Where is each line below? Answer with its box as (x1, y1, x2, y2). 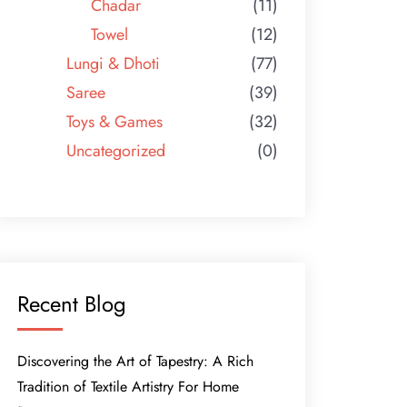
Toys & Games (66, 109, 164, 134)
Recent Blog (17, 287, 127, 320)
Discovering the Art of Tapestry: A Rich (17, 350, 254, 372)
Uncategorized (66, 138, 166, 163)
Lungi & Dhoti (66, 51, 161, 75)
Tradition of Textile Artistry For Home (17, 375, 240, 397)
